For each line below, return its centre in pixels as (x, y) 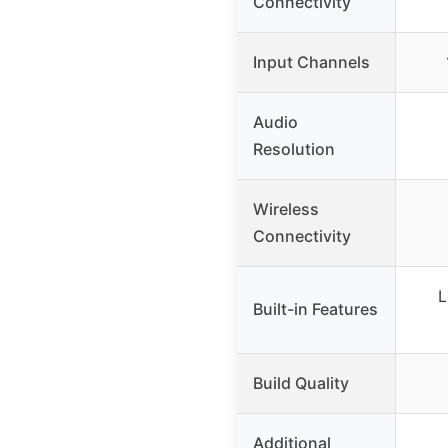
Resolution (294, 149)
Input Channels (311, 62)
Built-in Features (315, 309)
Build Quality (301, 383)
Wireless (286, 209)
